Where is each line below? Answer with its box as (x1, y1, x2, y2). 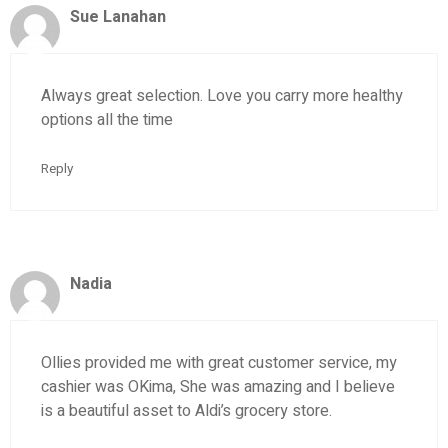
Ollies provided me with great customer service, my (41, 351, 397, 376)
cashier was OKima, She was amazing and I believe (41, 375, 395, 400)
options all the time (41, 108, 173, 133)
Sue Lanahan (70, 5, 166, 30)
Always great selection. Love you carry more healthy (41, 84, 403, 109)
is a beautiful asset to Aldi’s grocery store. (41, 399, 332, 424)
